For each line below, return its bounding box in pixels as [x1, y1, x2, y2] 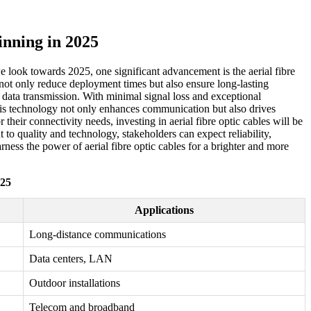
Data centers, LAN [29, 253, 112, 265]
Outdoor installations [29, 277, 120, 289]
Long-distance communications [29, 228, 166, 241]
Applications [135, 204, 194, 217]
